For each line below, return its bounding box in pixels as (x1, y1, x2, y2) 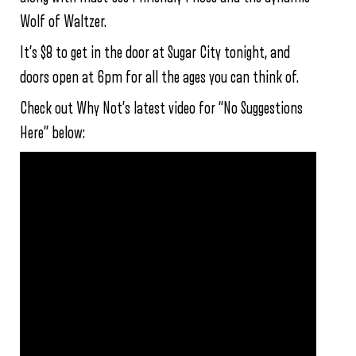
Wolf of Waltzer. (20, 13, 106, 30)
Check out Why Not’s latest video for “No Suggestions (20, 99, 303, 117)
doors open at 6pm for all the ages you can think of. (20, 68, 299, 86)
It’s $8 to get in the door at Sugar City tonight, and (20, 44, 290, 61)
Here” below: (20, 124, 85, 141)
